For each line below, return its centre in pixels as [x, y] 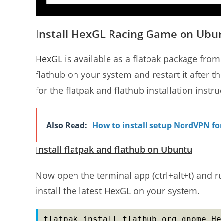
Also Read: [67, 125]
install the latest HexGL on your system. [118, 191]
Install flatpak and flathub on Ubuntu [114, 149]
